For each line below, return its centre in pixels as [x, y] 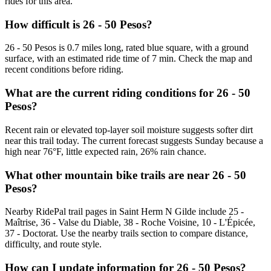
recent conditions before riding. [64, 70]
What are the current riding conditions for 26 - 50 [128, 93]
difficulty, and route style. [53, 244]
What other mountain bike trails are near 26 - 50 [126, 175]
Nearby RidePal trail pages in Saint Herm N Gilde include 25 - [124, 212]
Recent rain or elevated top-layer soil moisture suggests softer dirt [129, 129]
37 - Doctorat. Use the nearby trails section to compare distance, [126, 233]
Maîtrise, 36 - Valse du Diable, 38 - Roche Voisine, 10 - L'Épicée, [130, 223]
